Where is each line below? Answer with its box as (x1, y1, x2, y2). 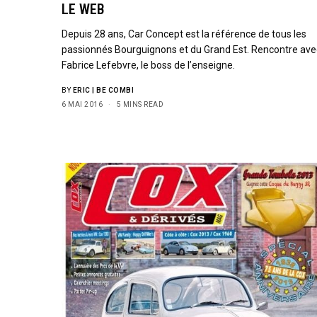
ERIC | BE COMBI (72, 86, 134, 94)
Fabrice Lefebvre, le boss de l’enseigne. (62, 59, 236, 71)
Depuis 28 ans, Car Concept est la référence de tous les (62, 28, 307, 40)
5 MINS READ (116, 100, 163, 108)
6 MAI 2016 (62, 100, 103, 108)
